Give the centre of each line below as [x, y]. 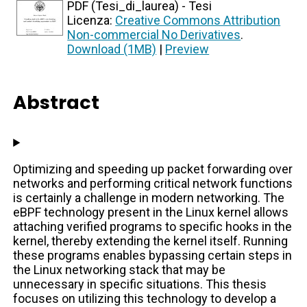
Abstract [57, 103]
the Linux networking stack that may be [120, 270]
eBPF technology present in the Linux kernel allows [151, 212]
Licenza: [91, 21]
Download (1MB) [112, 49]
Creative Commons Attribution [198, 21]
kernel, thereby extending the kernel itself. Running [151, 241]
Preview [187, 49]
